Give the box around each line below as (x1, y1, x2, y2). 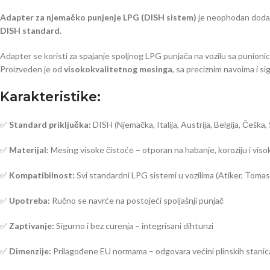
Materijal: (9, 145, 49, 155)
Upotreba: (9, 195, 50, 206)
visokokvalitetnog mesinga (64, 64, 172, 74)
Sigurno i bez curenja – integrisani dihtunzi (54, 221, 213, 231)
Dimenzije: (9, 246, 51, 256)
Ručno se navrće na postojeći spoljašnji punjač (50, 195, 224, 206)
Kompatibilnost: (9, 170, 75, 180)
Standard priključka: (9, 119, 91, 130)
